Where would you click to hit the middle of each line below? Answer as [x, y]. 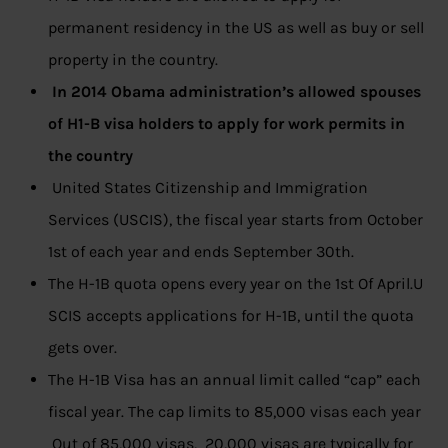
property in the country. [133, 60]
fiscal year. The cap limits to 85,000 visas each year [234, 412]
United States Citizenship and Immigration [208, 188]
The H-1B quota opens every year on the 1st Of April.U [235, 284]
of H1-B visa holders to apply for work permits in [226, 124]
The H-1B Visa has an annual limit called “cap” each [234, 380]
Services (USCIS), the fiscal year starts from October [235, 220]
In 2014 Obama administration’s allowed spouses [236, 92]
